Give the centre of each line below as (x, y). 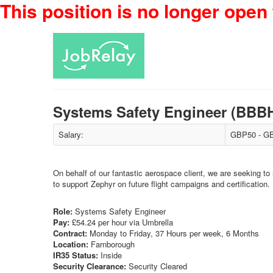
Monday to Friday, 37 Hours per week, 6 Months (173, 233)
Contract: (70, 233)
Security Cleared (157, 266)
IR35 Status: (76, 255)
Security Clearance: (90, 266)
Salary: (71, 134)
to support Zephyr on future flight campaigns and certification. (161, 184)
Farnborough (112, 244)
